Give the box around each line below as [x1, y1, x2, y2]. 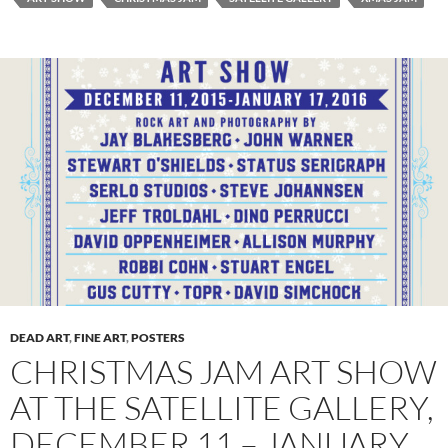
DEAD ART [10, 330, 69, 346]
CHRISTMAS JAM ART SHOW [10, 351, 437, 393]
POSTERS [131, 330, 185, 346]
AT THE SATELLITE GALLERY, [10, 387, 434, 429]
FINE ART [74, 330, 126, 346]
